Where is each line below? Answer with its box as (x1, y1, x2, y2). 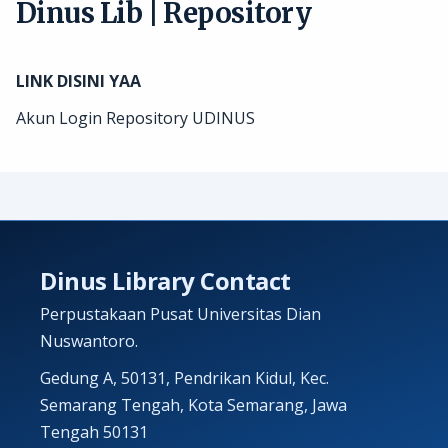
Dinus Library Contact (40, 264, 291, 297)
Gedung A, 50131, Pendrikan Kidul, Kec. (40, 367, 329, 389)
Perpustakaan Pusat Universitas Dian (40, 303, 321, 325)
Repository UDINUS (106, 107, 255, 129)
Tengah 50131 (40, 421, 148, 443)
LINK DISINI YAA (16, 70, 141, 92)
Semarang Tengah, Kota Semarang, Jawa (40, 394, 347, 416)
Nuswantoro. (40, 330, 138, 352)
